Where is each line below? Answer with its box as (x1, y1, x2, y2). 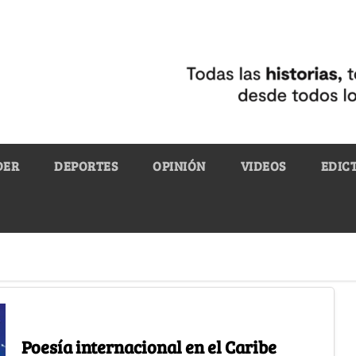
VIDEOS (240, 157, 286, 174)
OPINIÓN (153, 157, 206, 174)
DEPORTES (54, 157, 118, 174)
